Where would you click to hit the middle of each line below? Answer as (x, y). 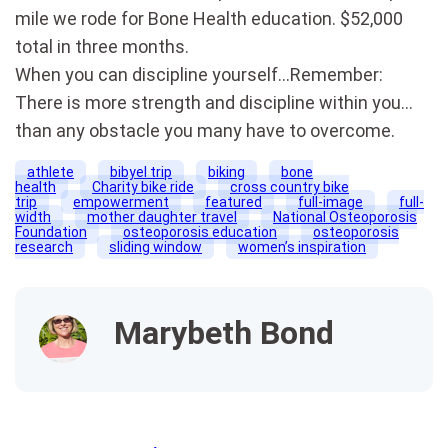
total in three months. (102, 46)
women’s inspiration (302, 246)
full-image (330, 201)
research (44, 246)
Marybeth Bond (224, 332)
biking (226, 171)
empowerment (121, 201)
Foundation (51, 231)
